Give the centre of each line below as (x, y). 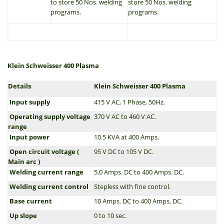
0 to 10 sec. (110, 215)
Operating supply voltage (49, 116)
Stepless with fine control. (132, 186)
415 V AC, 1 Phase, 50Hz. (129, 102)
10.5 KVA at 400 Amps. (126, 137)
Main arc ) (24, 161)
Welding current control (48, 186)
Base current (30, 201)
